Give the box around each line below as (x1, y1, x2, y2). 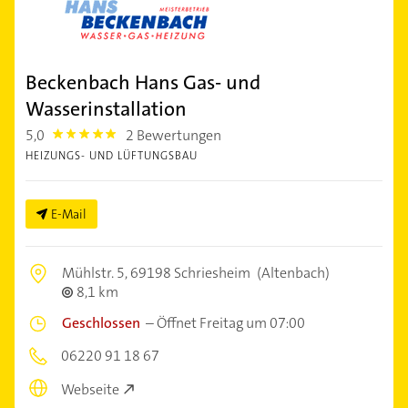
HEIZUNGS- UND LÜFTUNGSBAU (25, 148, 198, 164)
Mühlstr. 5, (62, 263, 130, 283)
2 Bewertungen (126, 126, 222, 146)
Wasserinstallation (25, 96, 187, 123)
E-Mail (51, 206, 87, 223)
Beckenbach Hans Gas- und (25, 69, 260, 97)
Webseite (61, 379, 119, 399)
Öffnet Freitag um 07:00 (157, 313, 305, 333)
